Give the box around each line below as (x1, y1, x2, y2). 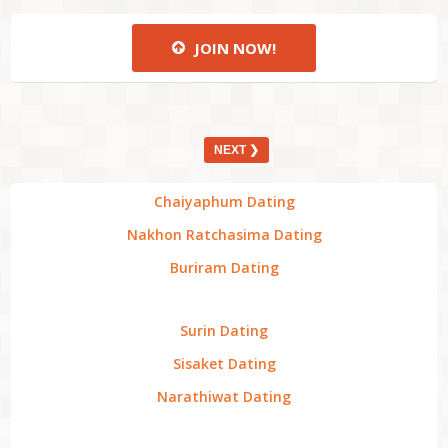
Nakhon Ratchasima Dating (126, 225, 322, 244)
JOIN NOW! (190, 38, 276, 58)
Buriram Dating (169, 258, 279, 277)
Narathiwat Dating (157, 387, 291, 406)
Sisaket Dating (172, 354, 276, 373)
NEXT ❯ (214, 143, 259, 157)
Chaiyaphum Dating (153, 192, 295, 211)
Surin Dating (180, 321, 268, 340)
